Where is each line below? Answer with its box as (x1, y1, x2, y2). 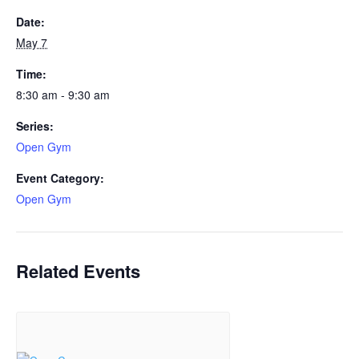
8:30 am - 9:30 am (16, 87, 110, 103)
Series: (16, 118, 54, 134)
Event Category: (16, 170, 104, 186)
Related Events (16, 258, 140, 284)
